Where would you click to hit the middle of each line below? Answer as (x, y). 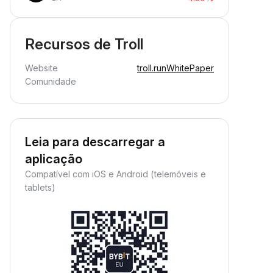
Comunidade (51, 81)
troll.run (152, 68)
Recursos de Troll (84, 44)
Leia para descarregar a (95, 142)
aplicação (54, 159)
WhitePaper (190, 68)
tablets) (40, 187)
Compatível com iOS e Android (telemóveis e (115, 174)
